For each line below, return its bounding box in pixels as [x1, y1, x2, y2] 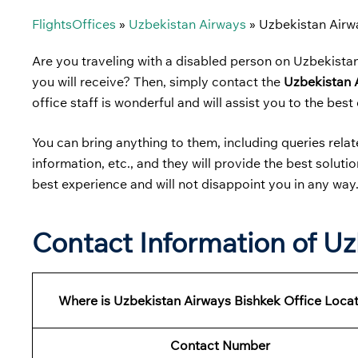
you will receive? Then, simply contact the [32, 74, 284, 90]
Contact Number [169, 336, 270, 353]
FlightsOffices [32, 16, 116, 33]
